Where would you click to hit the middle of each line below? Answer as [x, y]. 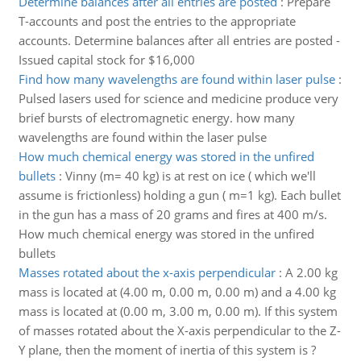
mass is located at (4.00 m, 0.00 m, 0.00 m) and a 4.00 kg [177, 292]
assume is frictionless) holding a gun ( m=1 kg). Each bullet [179, 195]
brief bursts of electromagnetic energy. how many [156, 118]
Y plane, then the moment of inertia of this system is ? [167, 350]
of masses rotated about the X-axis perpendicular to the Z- [179, 330]
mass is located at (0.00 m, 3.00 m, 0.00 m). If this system [178, 311]
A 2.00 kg [311, 272]
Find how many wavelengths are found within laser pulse [176, 79]
